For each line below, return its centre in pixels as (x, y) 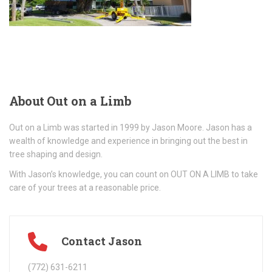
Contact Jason (102, 241)
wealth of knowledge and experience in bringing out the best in (128, 141)
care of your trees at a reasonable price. (85, 188)
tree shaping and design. (56, 154)
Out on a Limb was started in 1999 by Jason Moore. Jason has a (131, 127)
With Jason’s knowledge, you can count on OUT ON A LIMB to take (134, 174)
